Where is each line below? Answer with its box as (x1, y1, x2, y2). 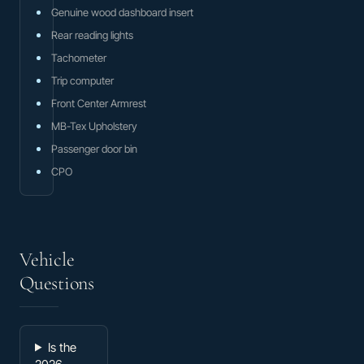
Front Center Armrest (51, 96, 146, 110)
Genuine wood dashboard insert (51, 5, 193, 19)
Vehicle (19, 247, 75, 271)
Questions (19, 271, 94, 295)
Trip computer (51, 73, 114, 87)
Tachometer (51, 50, 106, 64)
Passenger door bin (51, 141, 137, 155)
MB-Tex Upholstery (51, 119, 137, 132)
